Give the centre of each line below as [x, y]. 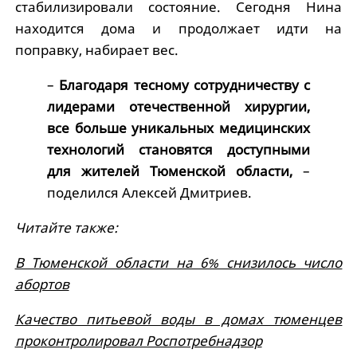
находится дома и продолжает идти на [178, 29]
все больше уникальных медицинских [178, 128]
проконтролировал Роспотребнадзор [138, 341]
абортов [42, 284]
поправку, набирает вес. [96, 50]
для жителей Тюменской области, [170, 171]
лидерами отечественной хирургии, [178, 107]
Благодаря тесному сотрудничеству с [185, 85]
